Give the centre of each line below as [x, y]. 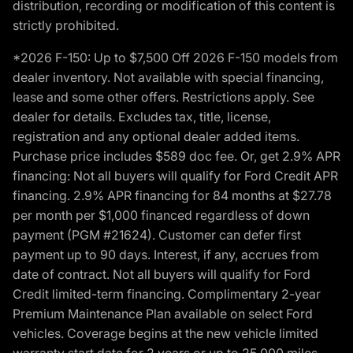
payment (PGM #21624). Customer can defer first [157, 234]
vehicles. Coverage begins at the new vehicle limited [165, 333]
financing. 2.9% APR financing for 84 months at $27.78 [172, 195]
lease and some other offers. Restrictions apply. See [163, 97]
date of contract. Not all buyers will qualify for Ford [162, 274]
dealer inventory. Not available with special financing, [168, 77]
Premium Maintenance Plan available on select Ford [163, 313]
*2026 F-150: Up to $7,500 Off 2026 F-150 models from [175, 57]
